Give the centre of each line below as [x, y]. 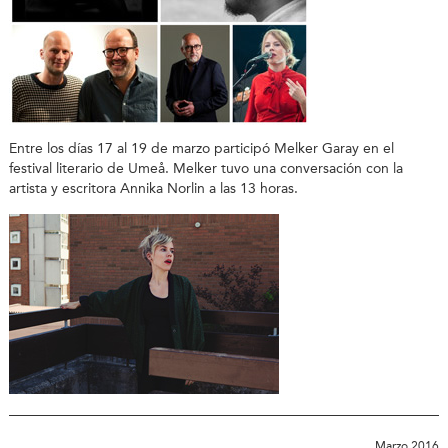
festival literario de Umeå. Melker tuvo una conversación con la [205, 169]
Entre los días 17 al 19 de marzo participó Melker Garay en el [201, 149]
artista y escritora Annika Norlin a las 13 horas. [153, 189]
